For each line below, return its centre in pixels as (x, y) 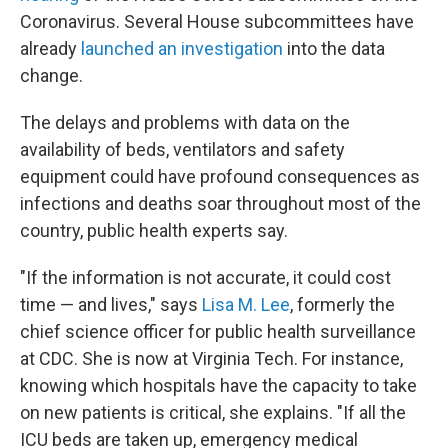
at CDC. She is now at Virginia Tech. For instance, (211, 358)
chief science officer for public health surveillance (218, 331)
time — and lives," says (111, 304)
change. (51, 75)
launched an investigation (182, 48)
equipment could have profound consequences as (220, 176)
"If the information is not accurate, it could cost (205, 277)
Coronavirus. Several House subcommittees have (217, 21)
